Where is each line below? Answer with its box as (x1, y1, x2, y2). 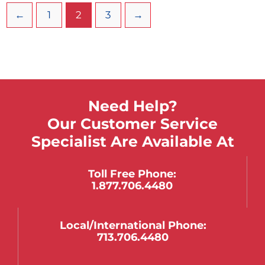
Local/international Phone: (59, 218, 206, 232)
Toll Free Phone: (88, 167, 176, 181)
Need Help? (88, 97, 177, 115)
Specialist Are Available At (31, 132, 234, 151)
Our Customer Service (47, 115, 218, 133)
